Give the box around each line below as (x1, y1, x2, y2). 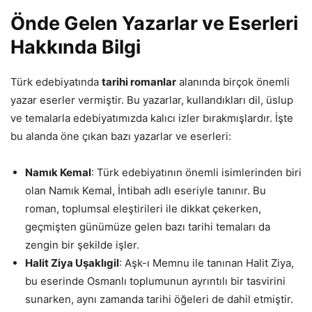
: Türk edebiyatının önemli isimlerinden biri (91, 166, 302, 180)
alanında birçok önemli (176, 75, 290, 89)
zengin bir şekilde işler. (25, 238, 139, 252)
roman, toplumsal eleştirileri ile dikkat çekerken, (25, 202, 261, 216)
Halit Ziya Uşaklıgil (25, 256, 119, 270)
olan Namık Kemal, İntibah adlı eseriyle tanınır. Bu (25, 184, 266, 198)
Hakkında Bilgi (10, 36, 141, 59)
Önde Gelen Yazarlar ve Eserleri (10, 12, 298, 36)
